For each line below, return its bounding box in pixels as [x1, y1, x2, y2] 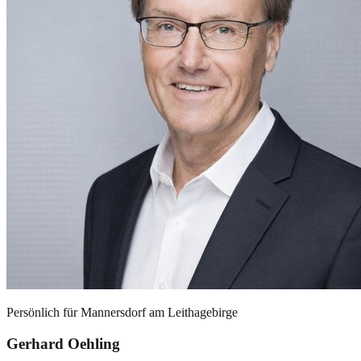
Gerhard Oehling [6, 334, 120, 352]
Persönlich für [6, 305, 81, 320]
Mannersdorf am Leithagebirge [81, 305, 238, 320]
